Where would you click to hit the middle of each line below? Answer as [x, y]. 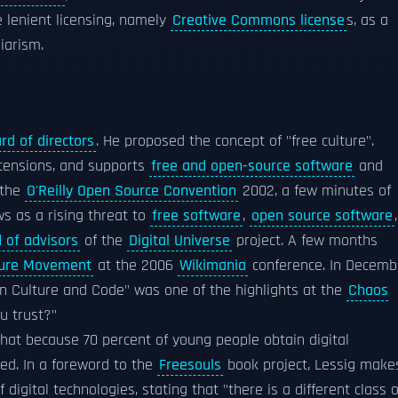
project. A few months [305, 241]
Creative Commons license [259, 20]
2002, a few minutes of [314, 191]
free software [196, 216]
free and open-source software [252, 166]
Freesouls [190, 365]
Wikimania [213, 266]
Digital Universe [179, 241]
